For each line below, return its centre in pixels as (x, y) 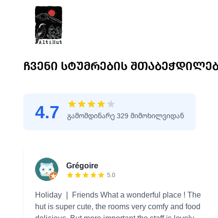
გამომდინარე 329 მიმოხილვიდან (126, 116)
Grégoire (82, 165)
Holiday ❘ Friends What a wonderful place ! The (118, 195)
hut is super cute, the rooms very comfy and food (118, 206)
